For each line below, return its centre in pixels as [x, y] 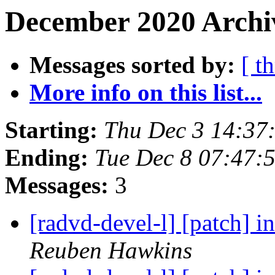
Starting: [51, 130]
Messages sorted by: [132, 65]
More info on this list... [146, 93]
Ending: [47, 158]
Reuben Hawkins [111, 250]
